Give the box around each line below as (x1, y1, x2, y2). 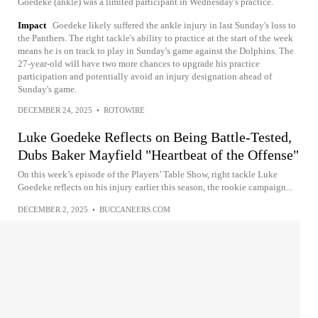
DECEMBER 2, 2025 (18, 205, 88, 214)
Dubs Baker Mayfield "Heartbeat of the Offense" (18, 147, 299, 163)
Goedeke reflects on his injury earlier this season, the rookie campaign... (18, 182, 292, 192)
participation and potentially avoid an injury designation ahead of (18, 71, 272, 82)
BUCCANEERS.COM (99, 205, 170, 214)
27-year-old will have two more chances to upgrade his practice (18, 58, 260, 69)
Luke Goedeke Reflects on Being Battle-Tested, (18, 129, 292, 145)
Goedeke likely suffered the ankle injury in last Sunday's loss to (53, 20, 296, 31)
